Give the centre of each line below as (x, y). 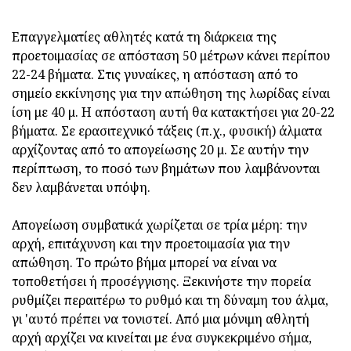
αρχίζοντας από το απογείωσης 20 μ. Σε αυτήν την (160, 150)
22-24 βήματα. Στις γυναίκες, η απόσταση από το (155, 75)
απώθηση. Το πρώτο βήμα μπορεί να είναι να (144, 263)
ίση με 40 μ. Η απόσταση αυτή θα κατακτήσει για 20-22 (173, 112)
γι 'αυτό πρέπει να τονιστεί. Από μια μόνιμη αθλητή (161, 319)
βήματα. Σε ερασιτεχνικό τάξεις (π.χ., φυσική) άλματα (167, 131)
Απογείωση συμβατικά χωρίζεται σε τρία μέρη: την (159, 225)
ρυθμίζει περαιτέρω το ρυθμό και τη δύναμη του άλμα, (170, 300)
